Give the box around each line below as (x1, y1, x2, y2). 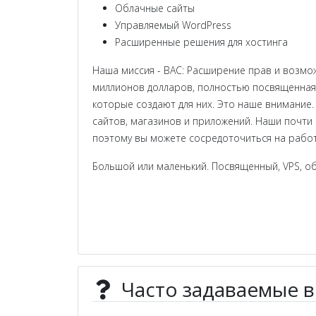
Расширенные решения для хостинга (115, 35, 288, 49)
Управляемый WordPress (115, 18, 231, 32)
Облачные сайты (115, 1, 195, 15)
